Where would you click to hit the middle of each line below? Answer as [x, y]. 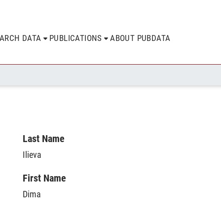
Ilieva [32, 155]
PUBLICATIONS [76, 38]
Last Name [44, 139]
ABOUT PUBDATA [140, 38]
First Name [44, 178]
